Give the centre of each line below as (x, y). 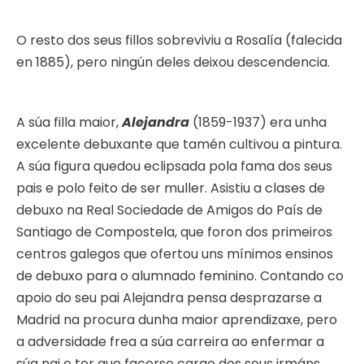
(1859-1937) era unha (258, 123)
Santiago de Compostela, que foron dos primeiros (174, 232)
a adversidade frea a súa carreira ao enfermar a (170, 342)
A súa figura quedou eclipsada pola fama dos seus (174, 167)
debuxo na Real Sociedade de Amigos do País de (169, 210)
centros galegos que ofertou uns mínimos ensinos (175, 254)
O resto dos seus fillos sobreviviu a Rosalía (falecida (179, 41)
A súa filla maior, (67, 123)
